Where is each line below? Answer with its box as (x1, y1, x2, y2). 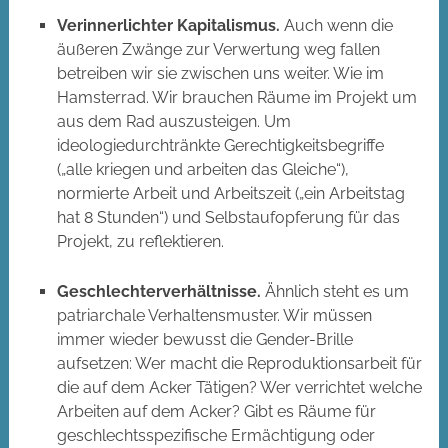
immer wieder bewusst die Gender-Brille (56, 329, 353, 349)
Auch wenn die (279, 16, 393, 36)
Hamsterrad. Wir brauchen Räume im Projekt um (56, 88, 417, 108)
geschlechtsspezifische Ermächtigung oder (56, 425, 375, 445)
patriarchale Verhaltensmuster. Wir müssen (56, 305, 372, 325)
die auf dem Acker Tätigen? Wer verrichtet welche (56, 377, 422, 397)
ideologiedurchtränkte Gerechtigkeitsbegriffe (56, 136, 384, 156)
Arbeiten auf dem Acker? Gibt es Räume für (56, 401, 376, 421)
